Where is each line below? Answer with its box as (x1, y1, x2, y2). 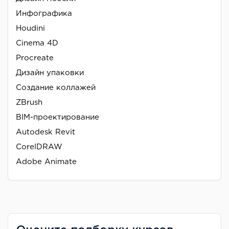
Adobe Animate (16, 158, 77, 165)
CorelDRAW (16, 143, 62, 150)
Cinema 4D (16, 39, 58, 47)
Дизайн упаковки (16, 69, 84, 76)
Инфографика (16, 10, 72, 17)
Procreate (16, 54, 54, 61)
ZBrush (16, 99, 42, 106)
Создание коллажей (16, 84, 96, 91)
